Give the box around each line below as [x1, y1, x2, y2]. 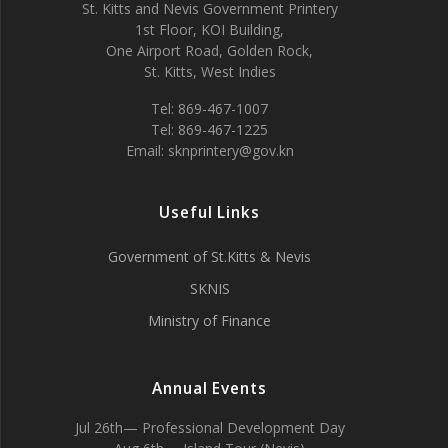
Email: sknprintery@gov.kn [125, 141, 294, 160]
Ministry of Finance [148, 311, 271, 330]
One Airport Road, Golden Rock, [106, 41, 313, 60]
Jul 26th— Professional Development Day [74, 418, 345, 437]
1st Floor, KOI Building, [135, 20, 284, 39]
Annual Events [152, 378, 267, 399]
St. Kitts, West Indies [143, 62, 276, 81]
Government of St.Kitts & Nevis [108, 247, 311, 266]
